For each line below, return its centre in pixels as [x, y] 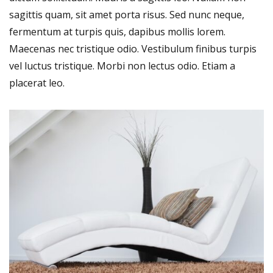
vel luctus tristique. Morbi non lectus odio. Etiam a [122, 66]
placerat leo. [37, 83]
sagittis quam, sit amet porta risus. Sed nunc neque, [127, 14]
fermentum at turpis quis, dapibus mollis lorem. [117, 31]
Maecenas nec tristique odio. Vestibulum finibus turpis [133, 48]
